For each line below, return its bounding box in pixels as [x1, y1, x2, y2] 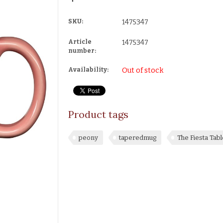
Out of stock [121, 66, 163, 75]
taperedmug [118, 133, 156, 141]
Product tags [68, 108, 128, 120]
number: [68, 47, 96, 54]
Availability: [68, 66, 109, 73]
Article [68, 38, 92, 45]
